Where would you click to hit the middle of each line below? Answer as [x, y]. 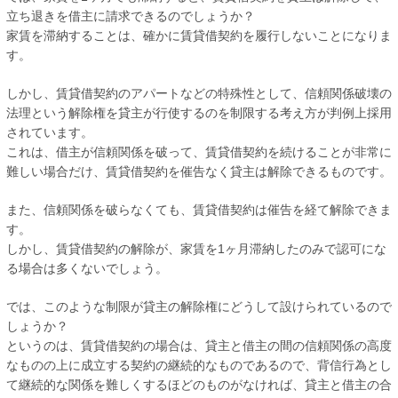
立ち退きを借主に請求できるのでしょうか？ [131, 16]
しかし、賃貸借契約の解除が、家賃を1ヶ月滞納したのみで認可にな [196, 248]
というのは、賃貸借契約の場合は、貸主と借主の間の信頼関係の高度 [199, 345]
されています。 [50, 132]
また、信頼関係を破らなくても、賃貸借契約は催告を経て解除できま [199, 209]
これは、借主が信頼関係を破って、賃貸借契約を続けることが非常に [199, 151]
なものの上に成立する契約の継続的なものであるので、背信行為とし [199, 365]
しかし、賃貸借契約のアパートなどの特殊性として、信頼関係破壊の [199, 93]
